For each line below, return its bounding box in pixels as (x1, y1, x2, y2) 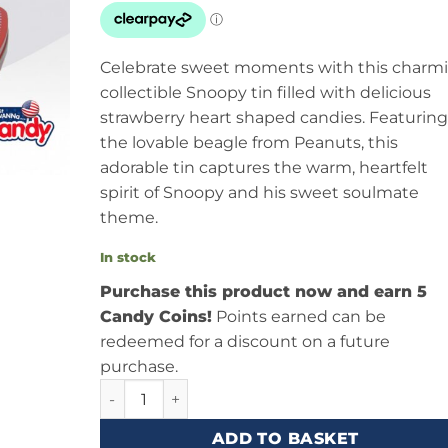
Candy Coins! (99, 307, 212, 327)
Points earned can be (211, 307, 386, 327)
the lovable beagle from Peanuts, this (99, 132, 398, 152)
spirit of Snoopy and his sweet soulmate (99, 182, 419, 202)
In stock (99, 250, 156, 266)
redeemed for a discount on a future (99, 332, 390, 352)
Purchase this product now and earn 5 (99, 282, 427, 302)
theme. (99, 207, 158, 227)
